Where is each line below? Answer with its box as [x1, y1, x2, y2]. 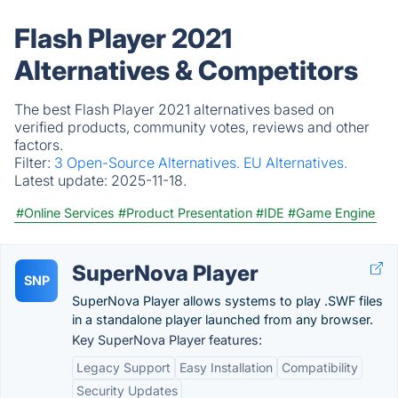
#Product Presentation [118, 205, 252, 220]
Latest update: [14, 171, 111, 189]
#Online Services [16, 205, 115, 220]
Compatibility [282, 360, 358, 375]
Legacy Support [76, 360, 171, 375]
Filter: [14, 154, 54, 171]
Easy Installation [179, 360, 273, 375]
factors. [14, 136, 63, 154]
